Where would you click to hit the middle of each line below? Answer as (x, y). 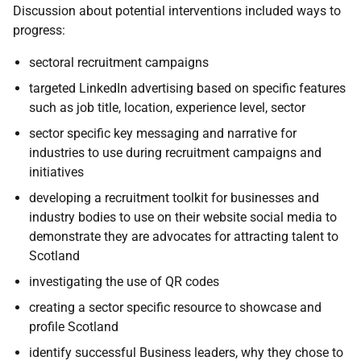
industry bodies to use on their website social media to (183, 217)
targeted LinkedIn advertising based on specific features (187, 88)
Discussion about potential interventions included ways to (177, 11)
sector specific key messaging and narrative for (163, 133)
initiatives (56, 172)
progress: (39, 30)
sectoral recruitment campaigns (119, 62)
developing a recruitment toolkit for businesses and (174, 198)
